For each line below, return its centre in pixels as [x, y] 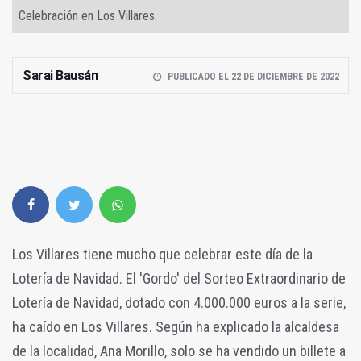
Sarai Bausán [60, 75]
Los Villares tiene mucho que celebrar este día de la [162, 254]
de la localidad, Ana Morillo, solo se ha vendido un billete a [179, 351]
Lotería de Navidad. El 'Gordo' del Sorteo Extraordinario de [179, 278]
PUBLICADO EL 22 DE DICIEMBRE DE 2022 [253, 76]
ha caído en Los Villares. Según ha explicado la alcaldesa [177, 326]
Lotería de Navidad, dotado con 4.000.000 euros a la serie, [179, 302]
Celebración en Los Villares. [88, 15]
